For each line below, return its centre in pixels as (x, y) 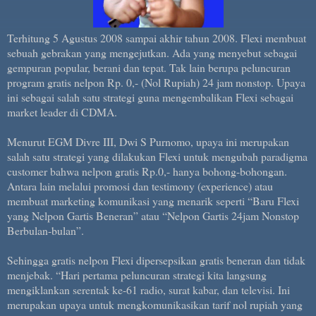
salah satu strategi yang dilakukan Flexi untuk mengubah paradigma (157, 156)
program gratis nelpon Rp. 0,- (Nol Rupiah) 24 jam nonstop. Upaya (156, 82)
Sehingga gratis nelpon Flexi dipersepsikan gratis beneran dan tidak (156, 260)
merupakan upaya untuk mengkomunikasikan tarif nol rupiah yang (155, 304)
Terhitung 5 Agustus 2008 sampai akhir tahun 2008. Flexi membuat (157, 37)
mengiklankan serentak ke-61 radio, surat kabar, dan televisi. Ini (148, 289)
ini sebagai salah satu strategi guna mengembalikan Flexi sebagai (150, 97)
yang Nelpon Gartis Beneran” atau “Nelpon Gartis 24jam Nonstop (153, 215)
